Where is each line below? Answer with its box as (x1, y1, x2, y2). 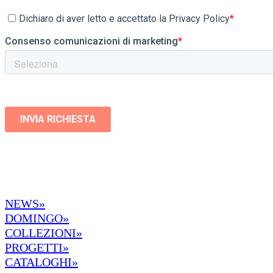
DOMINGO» (5, 211, 69, 225)
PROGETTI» (5, 240, 69, 254)
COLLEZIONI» (5, 225, 82, 239)
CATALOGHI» (5, 255, 78, 269)
